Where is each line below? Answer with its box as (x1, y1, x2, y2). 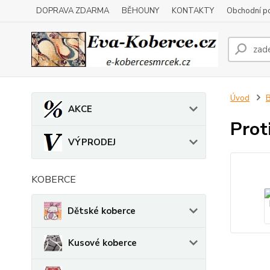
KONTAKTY (172, 5, 214, 16)
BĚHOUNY (122, 5, 159, 16)
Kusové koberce (68, 237, 137, 250)
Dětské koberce (67, 205, 136, 217)
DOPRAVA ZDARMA (36, 5, 109, 16)
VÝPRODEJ (68, 136, 116, 148)
